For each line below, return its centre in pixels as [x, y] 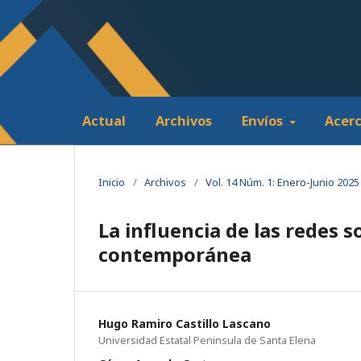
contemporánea [175, 254]
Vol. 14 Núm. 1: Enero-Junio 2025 [282, 182]
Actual [104, 120]
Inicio [112, 182]
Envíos [263, 120]
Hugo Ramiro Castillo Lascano [185, 323]
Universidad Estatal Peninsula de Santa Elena [207, 340]
